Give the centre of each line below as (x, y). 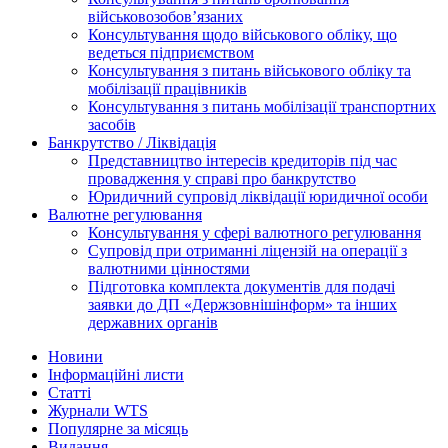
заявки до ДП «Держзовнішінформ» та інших (242, 304)
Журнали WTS (98, 410)
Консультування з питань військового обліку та (249, 70)
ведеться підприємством (171, 52)
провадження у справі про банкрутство (222, 178)
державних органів (153, 322)
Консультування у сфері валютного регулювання (254, 232)
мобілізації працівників (167, 88)
